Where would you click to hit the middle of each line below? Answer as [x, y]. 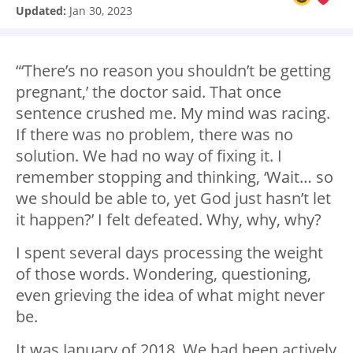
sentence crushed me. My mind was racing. [173, 113]
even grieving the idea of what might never [170, 295]
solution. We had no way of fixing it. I [149, 156]
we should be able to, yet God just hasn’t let [173, 199]
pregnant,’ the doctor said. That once [149, 92]
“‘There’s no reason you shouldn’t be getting [173, 71]
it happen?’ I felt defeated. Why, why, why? [169, 220]
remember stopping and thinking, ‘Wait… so [175, 177]
